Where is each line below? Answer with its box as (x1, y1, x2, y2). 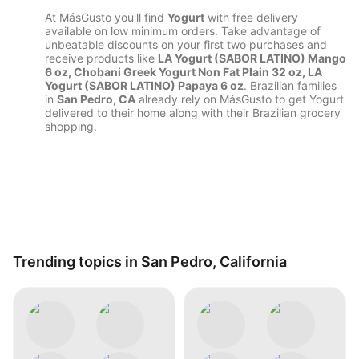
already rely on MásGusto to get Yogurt (135, 92, 344, 107)
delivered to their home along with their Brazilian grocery (45, 106, 341, 120)
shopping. (45, 119, 97, 134)
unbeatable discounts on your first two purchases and (45, 38, 327, 52)
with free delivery (204, 10, 298, 25)
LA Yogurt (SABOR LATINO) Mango (158, 51, 346, 66)
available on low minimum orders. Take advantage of (45, 24, 321, 38)
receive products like (45, 51, 158, 66)
